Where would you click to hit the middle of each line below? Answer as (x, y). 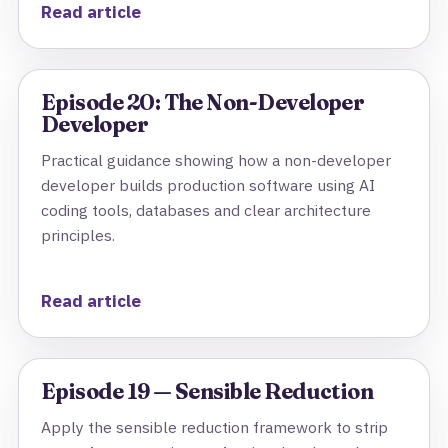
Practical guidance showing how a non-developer (216, 160)
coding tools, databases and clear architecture (206, 210)
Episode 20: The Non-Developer (203, 102)
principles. (78, 235)
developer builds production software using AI (208, 185)
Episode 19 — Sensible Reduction (207, 391)
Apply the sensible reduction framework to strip (214, 427)
